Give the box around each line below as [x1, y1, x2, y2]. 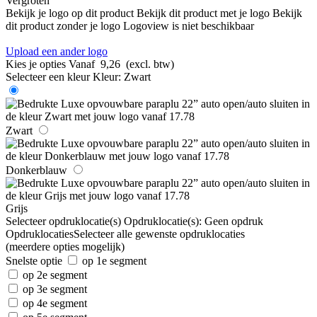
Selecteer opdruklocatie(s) [6, 214, 121, 227]
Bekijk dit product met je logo [137, 6, 270, 19]
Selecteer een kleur [6, 70, 90, 83]
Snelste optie [6, 254, 62, 267]
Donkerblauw [6, 163, 67, 176]
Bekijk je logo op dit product [6, 6, 134, 19]
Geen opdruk [204, 214, 263, 227]
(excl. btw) [126, 57, 174, 70]
